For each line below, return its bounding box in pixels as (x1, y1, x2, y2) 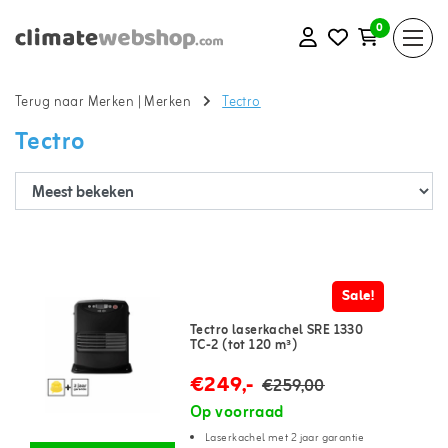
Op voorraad (190, 400, 284, 426)
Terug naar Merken (15, 91, 135, 115)
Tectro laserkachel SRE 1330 (190, 320, 364, 341)
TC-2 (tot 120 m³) (190, 335, 298, 356)
